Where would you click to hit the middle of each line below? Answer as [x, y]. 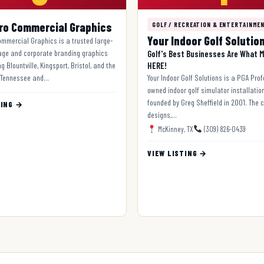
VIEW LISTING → [177, 153]
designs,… [162, 114]
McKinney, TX [174, 129]
